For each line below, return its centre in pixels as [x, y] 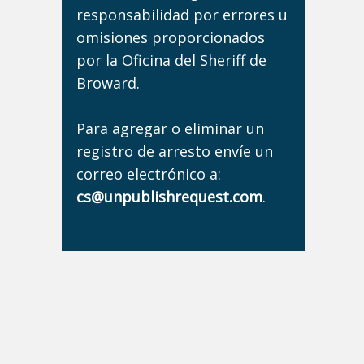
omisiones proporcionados [171, 37]
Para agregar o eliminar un [170, 128]
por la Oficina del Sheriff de [171, 60]
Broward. [108, 83]
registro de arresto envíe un [175, 151]
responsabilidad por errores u [182, 15]
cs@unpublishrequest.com [169, 197]
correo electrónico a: [149, 174]
